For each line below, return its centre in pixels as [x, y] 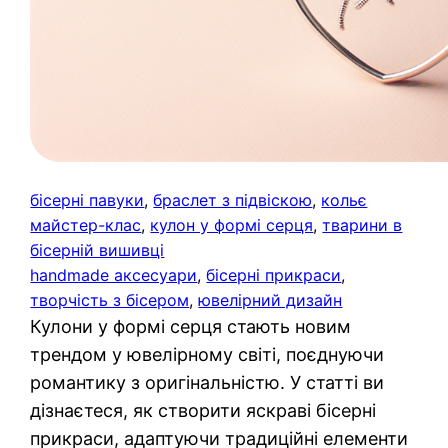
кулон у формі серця [232, 224]
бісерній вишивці [97, 249]
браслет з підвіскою [233, 199]
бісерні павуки [87, 199]
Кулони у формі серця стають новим [191, 326]
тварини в [362, 224]
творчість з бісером [110, 299]
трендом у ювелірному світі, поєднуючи [207, 354]
